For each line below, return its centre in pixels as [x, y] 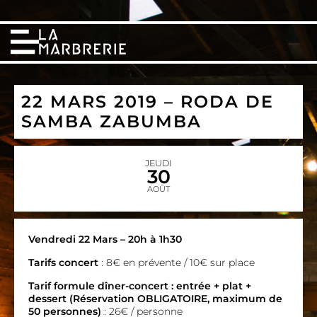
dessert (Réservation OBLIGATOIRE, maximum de [155, 299]
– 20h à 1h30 [150, 239]
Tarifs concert [63, 263]
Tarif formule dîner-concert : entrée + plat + [140, 286]
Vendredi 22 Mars [73, 239]
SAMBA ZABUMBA [111, 121]
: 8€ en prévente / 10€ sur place [178, 263]
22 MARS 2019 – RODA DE [148, 102]
